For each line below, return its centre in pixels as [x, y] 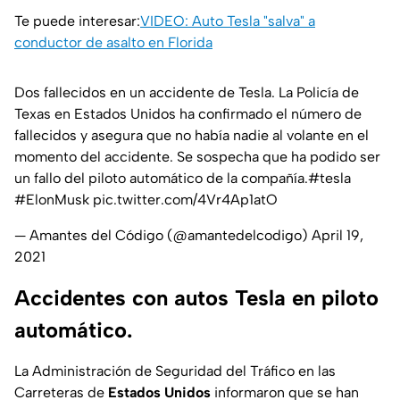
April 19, [337, 236]
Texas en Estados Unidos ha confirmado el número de [188, 114]
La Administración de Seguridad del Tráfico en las [175, 371]
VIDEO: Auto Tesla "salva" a [228, 21]
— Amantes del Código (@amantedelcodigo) [163, 236]
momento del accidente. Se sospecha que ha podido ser [197, 157]
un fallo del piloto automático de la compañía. [161, 179]
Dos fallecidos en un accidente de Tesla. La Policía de [187, 93]
